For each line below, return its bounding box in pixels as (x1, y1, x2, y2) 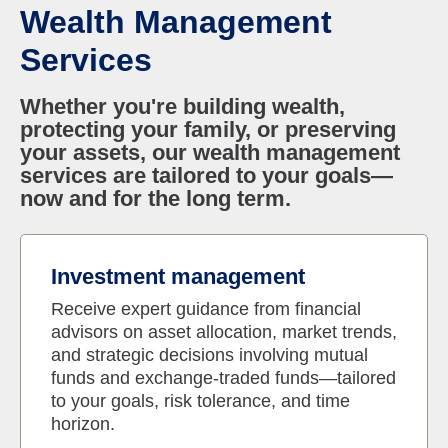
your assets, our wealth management (20, 140, 400, 166)
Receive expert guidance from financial (51, 299, 361, 320)
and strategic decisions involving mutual (51, 345, 368, 366)
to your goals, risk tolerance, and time (51, 391, 350, 412)
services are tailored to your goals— (20, 163, 393, 189)
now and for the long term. (20, 186, 291, 212)
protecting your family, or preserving (20, 117, 396, 143)
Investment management (51, 264, 305, 290)
